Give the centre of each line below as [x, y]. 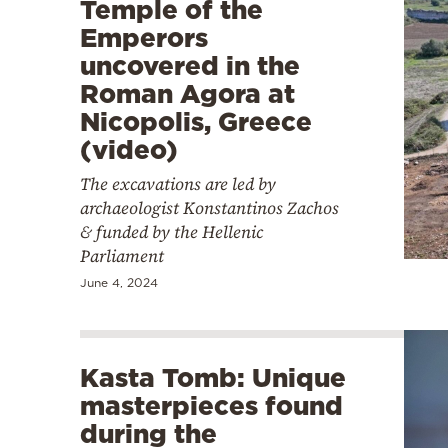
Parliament [122, 255]
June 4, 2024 [119, 282]
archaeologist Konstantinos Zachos [209, 207]
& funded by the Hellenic [171, 231]
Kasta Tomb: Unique [213, 377]
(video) [129, 149]
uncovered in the [190, 65]
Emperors [144, 37]
